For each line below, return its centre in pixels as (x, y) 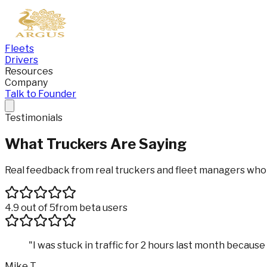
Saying (163, 144)
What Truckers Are (70, 144)
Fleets (19, 49)
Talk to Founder (41, 94)
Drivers (21, 60)
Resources (29, 71)
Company (26, 83)
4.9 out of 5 (30, 207)
